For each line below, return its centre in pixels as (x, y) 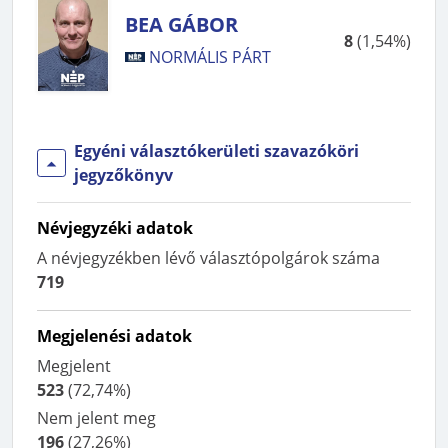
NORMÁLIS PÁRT (210, 57)
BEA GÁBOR (181, 24)
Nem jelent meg (96, 418)
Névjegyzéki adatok (115, 228)
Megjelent (74, 366)
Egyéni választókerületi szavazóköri (216, 151)
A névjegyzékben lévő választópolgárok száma (208, 258)
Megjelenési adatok (114, 336)
